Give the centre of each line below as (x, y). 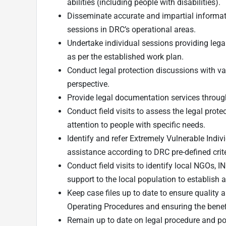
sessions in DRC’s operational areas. (131, 29)
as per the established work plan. (125, 56)
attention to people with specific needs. (136, 125)
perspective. (88, 84)
